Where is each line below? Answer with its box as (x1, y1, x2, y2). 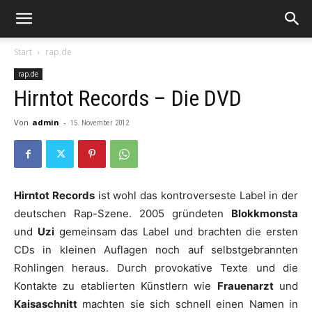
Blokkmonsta (231, 207, 298, 220)
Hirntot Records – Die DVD (14, 85, 242, 111)
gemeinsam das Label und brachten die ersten (54, 225, 298, 238)
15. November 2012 (70, 118, 129, 127)
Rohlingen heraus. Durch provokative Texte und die (14, 261, 298, 274)
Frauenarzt (217, 279, 274, 292)
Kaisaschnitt (14, 297, 77, 311)
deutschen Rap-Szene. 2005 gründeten (14, 207, 231, 220)
